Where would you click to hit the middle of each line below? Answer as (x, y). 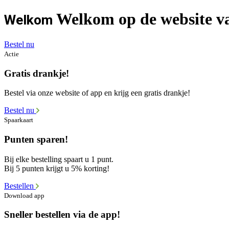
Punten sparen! (36, 140)
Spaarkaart (19, 120)
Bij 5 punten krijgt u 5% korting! (57, 168)
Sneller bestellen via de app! (62, 215)
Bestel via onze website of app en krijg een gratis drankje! (97, 93)
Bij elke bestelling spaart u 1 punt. (59, 159)
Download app (24, 195)
